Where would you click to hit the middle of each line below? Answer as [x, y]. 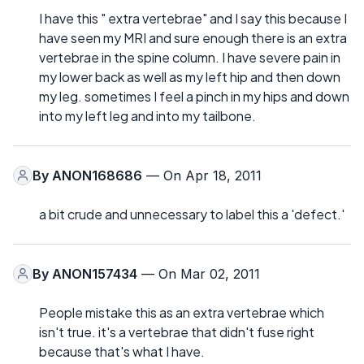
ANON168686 [97, 175]
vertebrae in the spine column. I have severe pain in [190, 57]
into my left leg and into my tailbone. [147, 115]
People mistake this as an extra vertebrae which [182, 312]
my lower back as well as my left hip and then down [190, 76]
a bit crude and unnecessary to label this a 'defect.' [192, 214]
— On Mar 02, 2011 [199, 273]
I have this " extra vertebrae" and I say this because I [193, 18]
